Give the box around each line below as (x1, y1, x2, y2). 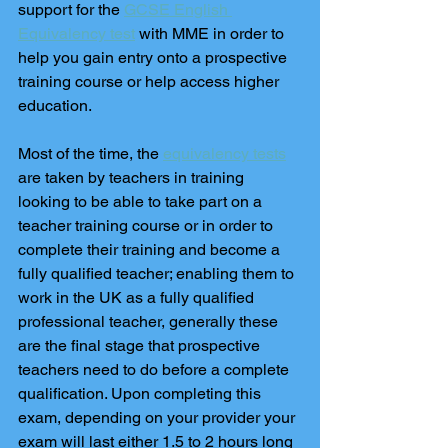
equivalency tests (163, 144, 286, 163)
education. (18, 96, 95, 115)
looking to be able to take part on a (18, 192, 266, 211)
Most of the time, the (18, 144, 163, 163)
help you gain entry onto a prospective (18, 48, 291, 67)
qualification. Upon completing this (18, 384, 265, 403)
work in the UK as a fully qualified (18, 288, 258, 307)
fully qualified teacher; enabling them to (18, 264, 298, 283)
